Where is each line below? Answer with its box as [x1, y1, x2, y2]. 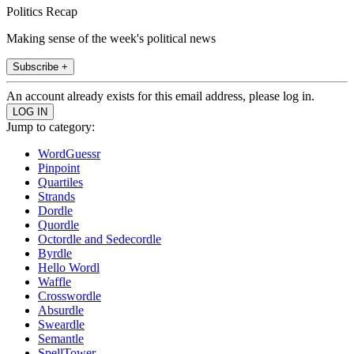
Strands [38, 189, 75, 203]
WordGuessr [38, 146, 100, 160]
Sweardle [38, 317, 85, 331]
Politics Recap [6, 4, 77, 18]
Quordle [38, 217, 79, 232]
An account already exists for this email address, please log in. [6, 88, 314, 103]
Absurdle [38, 303, 84, 317]
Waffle [38, 274, 71, 288]
